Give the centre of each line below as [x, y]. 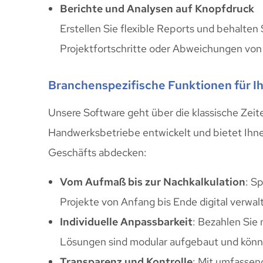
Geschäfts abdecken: [97, 152]
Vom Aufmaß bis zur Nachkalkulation [153, 182]
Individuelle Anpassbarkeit [126, 222]
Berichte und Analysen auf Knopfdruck [157, 8]
